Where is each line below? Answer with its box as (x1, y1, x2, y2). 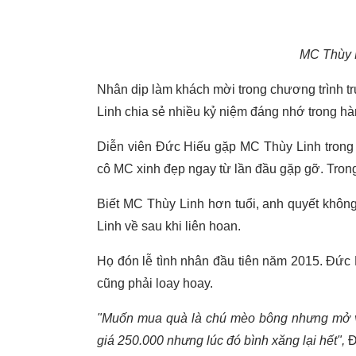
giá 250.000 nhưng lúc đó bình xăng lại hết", (97, 334, 348, 347)
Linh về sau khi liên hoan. (97, 219, 241, 233)
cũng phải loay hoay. (97, 277, 213, 290)
